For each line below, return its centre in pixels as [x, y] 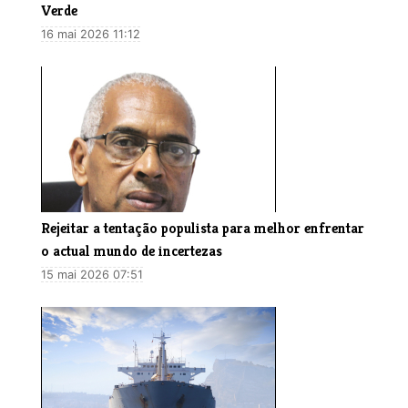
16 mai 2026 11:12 [91, 35]
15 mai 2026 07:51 [92, 275]
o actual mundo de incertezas [132, 251]
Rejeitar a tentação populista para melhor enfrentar [203, 229]
